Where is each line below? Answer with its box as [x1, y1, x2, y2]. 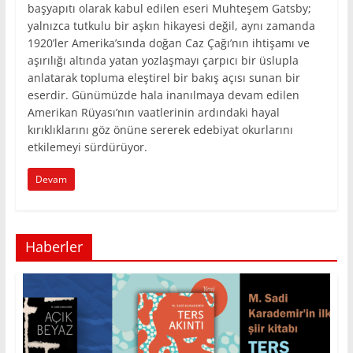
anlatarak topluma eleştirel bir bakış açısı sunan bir [27, 70, 300, 86]
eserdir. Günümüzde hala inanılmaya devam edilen [27, 87, 299, 103]
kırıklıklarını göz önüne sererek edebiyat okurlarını [27, 122, 293, 138]
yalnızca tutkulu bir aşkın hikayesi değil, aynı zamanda [27, 18, 315, 34]
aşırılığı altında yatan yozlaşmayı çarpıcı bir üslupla [27, 53, 299, 69]
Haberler [24, 237, 83, 257]
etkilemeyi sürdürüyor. [27, 139, 147, 155]
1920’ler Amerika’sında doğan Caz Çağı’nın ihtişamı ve [27, 35, 310, 51]
